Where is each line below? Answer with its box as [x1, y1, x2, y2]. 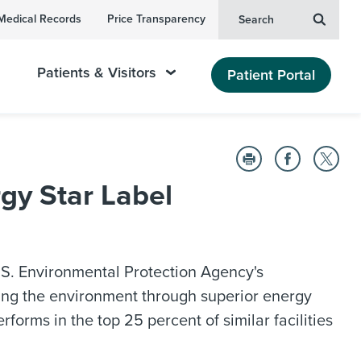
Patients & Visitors [37, 64, 157, 81]
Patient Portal [227, 65, 315, 84]
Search [239, 13, 274, 27]
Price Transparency [107, 12, 205, 26]
